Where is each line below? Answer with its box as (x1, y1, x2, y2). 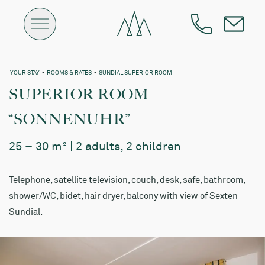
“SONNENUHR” (9, 111, 130, 128)
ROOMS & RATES (47, 69, 92, 76)
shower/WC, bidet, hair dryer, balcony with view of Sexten (9, 190, 238, 201)
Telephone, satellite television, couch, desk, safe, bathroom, (9, 174, 245, 185)
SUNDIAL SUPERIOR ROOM (99, 69, 172, 76)
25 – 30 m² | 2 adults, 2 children (9, 138, 181, 153)
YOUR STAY (10, 69, 40, 76)
